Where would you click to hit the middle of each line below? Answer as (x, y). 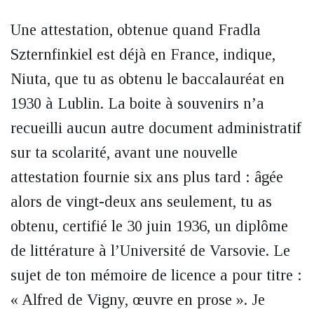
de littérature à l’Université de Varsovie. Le (150, 251)
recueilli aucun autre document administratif (156, 128)
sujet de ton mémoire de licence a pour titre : (156, 275)
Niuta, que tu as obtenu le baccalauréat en (148, 79)
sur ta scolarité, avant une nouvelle (124, 152)
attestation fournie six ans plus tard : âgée (147, 177)
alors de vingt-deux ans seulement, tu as (141, 202)
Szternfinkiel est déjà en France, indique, (143, 54)
